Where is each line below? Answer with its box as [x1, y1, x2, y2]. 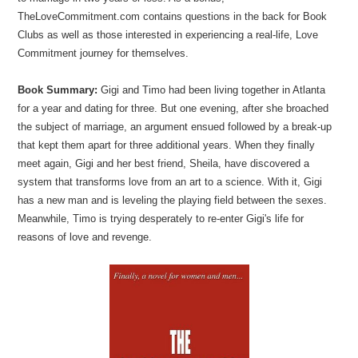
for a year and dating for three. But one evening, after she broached [18, 102, 329, 114]
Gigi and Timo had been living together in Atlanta [97, 84, 326, 96]
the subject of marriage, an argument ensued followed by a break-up [18, 121, 332, 133]
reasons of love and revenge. [18, 231, 153, 243]
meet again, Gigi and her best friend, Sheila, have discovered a [18, 157, 310, 169]
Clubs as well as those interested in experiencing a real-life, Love [18, 29, 319, 41]
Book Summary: [18, 84, 98, 96]
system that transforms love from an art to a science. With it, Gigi [18, 176, 323, 188]
